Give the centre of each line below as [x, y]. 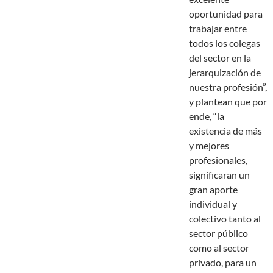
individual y [213, 204]
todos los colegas [225, 43]
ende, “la [207, 116]
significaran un [219, 175]
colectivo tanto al [225, 219]
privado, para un [223, 263]
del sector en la [220, 58]
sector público [218, 233]
